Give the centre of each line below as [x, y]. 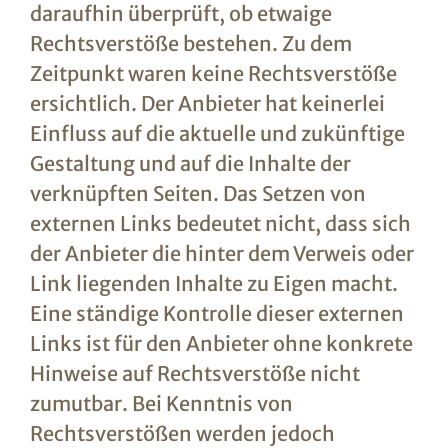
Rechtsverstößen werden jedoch [182, 433]
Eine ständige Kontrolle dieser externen [216, 313]
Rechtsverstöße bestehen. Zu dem [190, 43]
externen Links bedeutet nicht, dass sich [220, 223]
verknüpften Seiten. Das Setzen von [197, 193]
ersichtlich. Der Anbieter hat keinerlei [207, 103]
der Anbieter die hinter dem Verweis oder [221, 253]
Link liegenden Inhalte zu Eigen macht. [213, 283]
